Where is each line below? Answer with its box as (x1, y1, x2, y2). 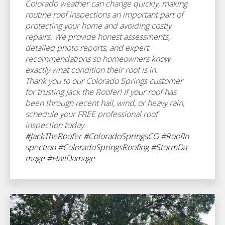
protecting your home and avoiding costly (25, 20, 171, 31)
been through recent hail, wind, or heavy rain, (25, 97, 184, 108)
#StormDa (151, 142, 187, 153)
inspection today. (25, 120, 86, 131)
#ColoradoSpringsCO (83, 131, 159, 142)
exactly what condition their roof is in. (25, 64, 158, 75)
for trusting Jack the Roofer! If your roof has (25, 86, 176, 97)
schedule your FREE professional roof (25, 108, 158, 120)
